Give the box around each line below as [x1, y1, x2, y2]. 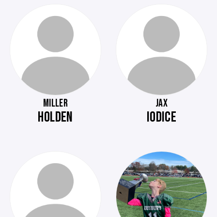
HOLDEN [38, 108, 73, 126]
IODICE [146, 108, 177, 126]
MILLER [43, 97, 68, 110]
